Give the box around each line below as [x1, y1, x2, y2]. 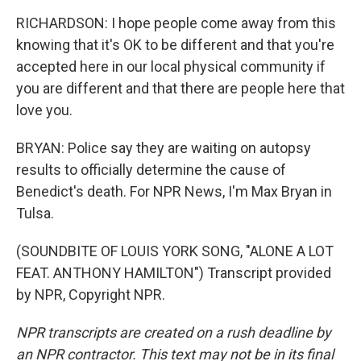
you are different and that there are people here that [16, 79, 345, 97]
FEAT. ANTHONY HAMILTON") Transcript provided [16, 263, 331, 281]
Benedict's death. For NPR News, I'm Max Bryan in [16, 182, 332, 200]
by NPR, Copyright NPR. [16, 285, 165, 303]
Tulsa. [16, 204, 54, 222]
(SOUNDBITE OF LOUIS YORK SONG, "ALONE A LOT [16, 242, 334, 259]
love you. [16, 101, 73, 118]
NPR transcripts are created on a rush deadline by [16, 323, 331, 341]
